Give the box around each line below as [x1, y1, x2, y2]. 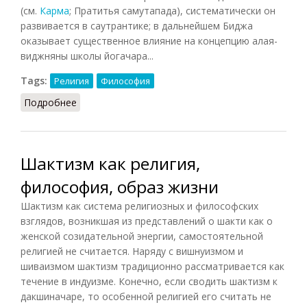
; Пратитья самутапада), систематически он [69, 3, 275, 17]
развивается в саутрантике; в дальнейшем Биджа [21, 19, 253, 32]
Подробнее [24, 95, 77, 109]
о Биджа [77, 95, 116, 109]
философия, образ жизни [21, 175, 219, 198]
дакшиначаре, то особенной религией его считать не [21, 289, 271, 303]
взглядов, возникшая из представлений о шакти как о [21, 214, 273, 228]
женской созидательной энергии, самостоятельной [21, 229, 263, 243]
